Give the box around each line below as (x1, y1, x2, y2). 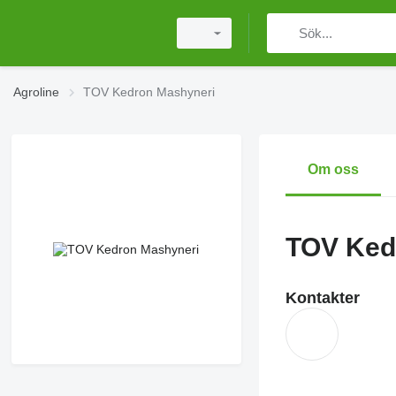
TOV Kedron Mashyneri (83, 85, 215, 99)
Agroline (13, 85, 59, 99)
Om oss (307, 162, 359, 177)
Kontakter (285, 289, 360, 307)
